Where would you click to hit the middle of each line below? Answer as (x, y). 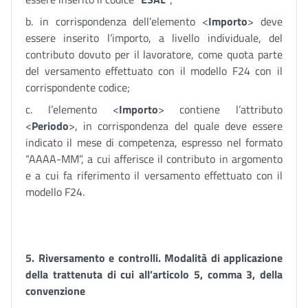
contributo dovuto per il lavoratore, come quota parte (154, 54)
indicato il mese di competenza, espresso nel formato (154, 142)
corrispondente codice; (78, 87)
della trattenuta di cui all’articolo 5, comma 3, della (154, 274)
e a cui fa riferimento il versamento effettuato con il (154, 175)
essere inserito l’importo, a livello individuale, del (154, 38)
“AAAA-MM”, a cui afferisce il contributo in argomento (154, 159)
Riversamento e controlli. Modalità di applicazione (160, 258)
